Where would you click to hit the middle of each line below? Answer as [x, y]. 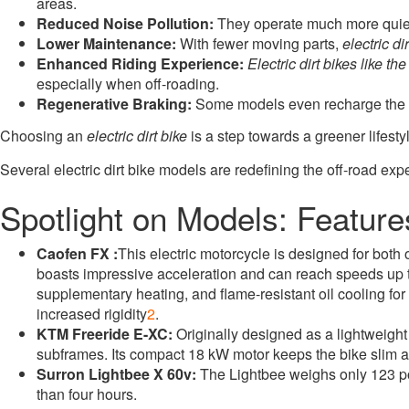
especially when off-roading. [128, 84]
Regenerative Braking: [114, 104]
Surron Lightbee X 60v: [116, 374]
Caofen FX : [77, 253]
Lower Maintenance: [106, 43]
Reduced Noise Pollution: [125, 23]
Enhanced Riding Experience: [140, 63]
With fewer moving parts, [259, 43]
